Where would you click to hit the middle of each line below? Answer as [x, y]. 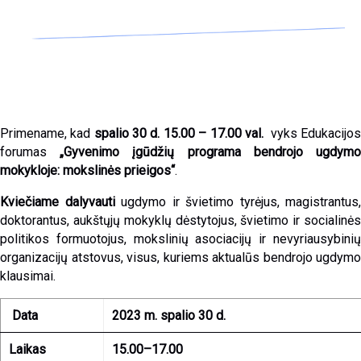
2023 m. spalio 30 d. [168, 315]
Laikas [27, 349]
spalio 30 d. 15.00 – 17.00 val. [177, 133]
